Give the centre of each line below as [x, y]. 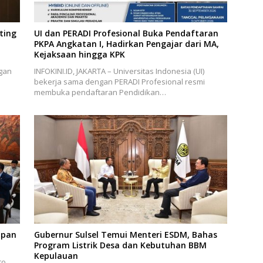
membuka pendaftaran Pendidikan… [100, 92]
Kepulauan [56, 256]
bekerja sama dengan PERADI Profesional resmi [119, 81]
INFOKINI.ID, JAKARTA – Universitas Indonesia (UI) [119, 71]
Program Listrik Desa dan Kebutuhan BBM [120, 245]
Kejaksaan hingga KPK [79, 54]
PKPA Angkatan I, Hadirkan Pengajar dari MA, [126, 43]
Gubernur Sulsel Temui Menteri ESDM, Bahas [125, 235]
